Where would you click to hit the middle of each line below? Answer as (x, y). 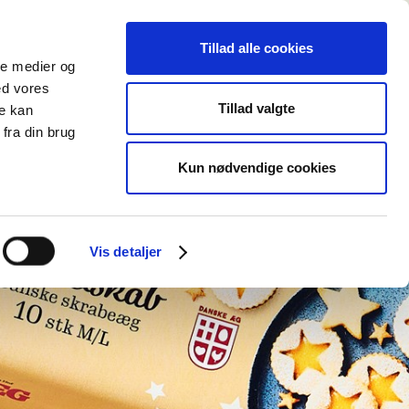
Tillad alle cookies (257, 48)
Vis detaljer (126, 252)
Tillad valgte (257, 108)
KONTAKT (145, 31)
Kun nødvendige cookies (257, 168)
